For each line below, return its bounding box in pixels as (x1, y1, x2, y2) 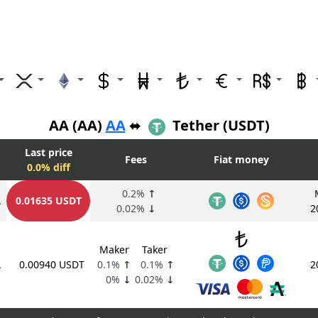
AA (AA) (48, 116, 106, 136)
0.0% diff (26, 160, 70, 175)
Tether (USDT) (168, 116, 270, 136)
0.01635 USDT (15, 194, 82, 208)
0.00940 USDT (19, 258, 84, 272)
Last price (24, 146, 72, 160)
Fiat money (213, 153, 269, 167)
